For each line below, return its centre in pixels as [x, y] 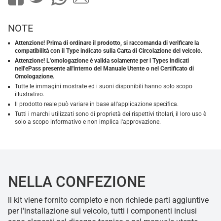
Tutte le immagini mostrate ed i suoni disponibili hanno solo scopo [104, 87]
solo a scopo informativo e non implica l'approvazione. [88, 122]
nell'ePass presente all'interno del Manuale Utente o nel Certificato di [104, 69]
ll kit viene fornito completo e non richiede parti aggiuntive [108, 200]
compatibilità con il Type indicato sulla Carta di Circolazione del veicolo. [109, 51]
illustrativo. [30, 94]
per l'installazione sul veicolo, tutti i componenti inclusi [102, 211]
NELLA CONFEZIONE [77, 182]
